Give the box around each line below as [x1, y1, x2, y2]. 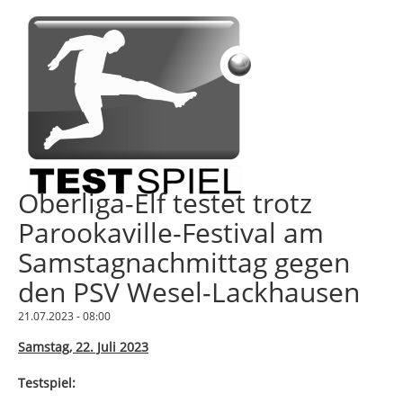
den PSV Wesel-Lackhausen [18, 273, 360, 311]
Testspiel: [18, 374, 76, 392]
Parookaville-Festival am [18, 214, 324, 252]
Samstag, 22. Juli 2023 [18, 338, 148, 356]
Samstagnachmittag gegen [18, 244, 350, 282]
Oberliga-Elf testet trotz [18, 184, 312, 222]
